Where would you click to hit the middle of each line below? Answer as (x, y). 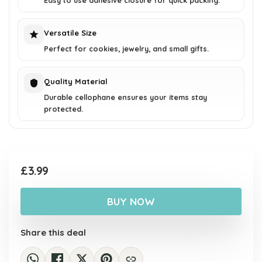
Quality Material (76, 82)
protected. (63, 109)
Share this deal (53, 233)
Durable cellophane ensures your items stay (125, 97)
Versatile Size (70, 33)
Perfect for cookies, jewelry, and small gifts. (126, 49)
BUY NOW (131, 202)
